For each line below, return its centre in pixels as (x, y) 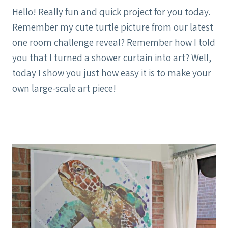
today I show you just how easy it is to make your (112, 73)
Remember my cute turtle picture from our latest (113, 27)
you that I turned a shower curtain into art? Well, (112, 57)
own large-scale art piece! (64, 88)
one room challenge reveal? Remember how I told (114, 42)
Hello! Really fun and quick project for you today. (111, 11)
